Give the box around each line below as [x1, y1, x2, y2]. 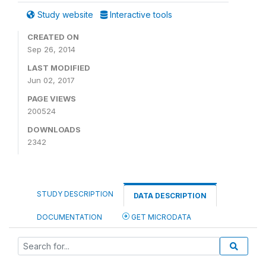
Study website [35, 9, 96, 20]
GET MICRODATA [129, 213, 191, 221]
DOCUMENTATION [37, 213, 102, 221]
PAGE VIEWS [27, 94, 76, 103]
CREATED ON [27, 32, 79, 42]
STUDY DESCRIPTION [37, 189, 113, 198]
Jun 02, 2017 [27, 75, 75, 85]
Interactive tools [107, 9, 172, 20]
